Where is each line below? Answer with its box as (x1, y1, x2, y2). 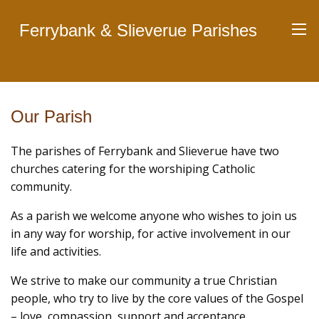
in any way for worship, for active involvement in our (11, 226, 291, 241)
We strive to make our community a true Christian (11, 273, 277, 288)
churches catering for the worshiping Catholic (11, 161, 255, 177)
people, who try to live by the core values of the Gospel (11, 291, 303, 306)
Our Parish (11, 107, 92, 126)
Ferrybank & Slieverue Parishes (19, 21, 257, 40)
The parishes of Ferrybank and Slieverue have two (11, 143, 279, 159)
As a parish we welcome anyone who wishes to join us (11, 208, 297, 224)
